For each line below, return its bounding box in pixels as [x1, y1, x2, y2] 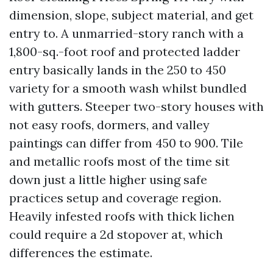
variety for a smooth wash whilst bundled [9, 80, 247, 96]
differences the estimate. [9, 245, 152, 260]
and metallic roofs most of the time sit [9, 154, 230, 169]
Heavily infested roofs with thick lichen [9, 208, 235, 224]
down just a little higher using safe [9, 172, 207, 187]
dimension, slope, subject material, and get [9, 7, 253, 23]
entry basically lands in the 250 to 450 [9, 62, 226, 77]
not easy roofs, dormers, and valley [9, 117, 210, 132]
